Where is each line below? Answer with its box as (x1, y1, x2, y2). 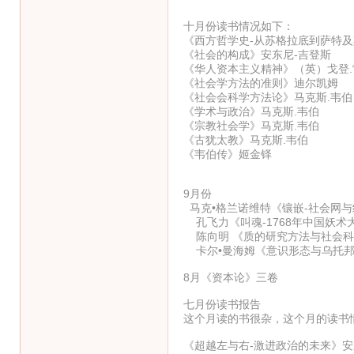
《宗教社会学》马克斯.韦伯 (183, 119, 319, 132)
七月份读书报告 (183, 297, 261, 311)
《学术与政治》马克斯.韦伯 (183, 104, 319, 118)
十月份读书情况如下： (183, 19, 294, 32)
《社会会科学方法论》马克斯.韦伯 (183, 90, 352, 104)
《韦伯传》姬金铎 (183, 147, 272, 160)
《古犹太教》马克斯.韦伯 (183, 133, 308, 146)
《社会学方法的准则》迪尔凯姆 (183, 76, 338, 89)
